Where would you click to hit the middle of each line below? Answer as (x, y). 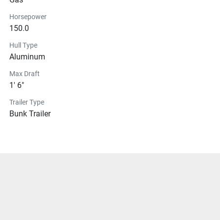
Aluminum (27, 56)
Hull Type (23, 45)
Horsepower (28, 16)
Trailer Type (27, 102)
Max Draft (25, 73)
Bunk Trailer (30, 113)
